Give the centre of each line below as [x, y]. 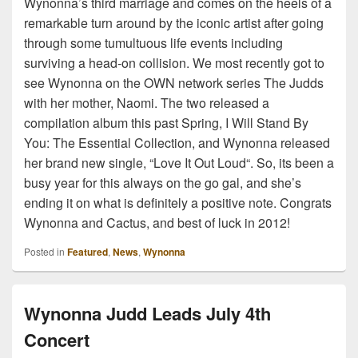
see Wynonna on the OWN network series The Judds [174, 82]
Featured [88, 251]
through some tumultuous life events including [153, 42]
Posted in [44, 251]
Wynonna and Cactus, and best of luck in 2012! [157, 222]
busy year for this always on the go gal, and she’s [163, 182]
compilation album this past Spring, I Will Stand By [166, 122]
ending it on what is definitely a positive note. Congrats [178, 202]
